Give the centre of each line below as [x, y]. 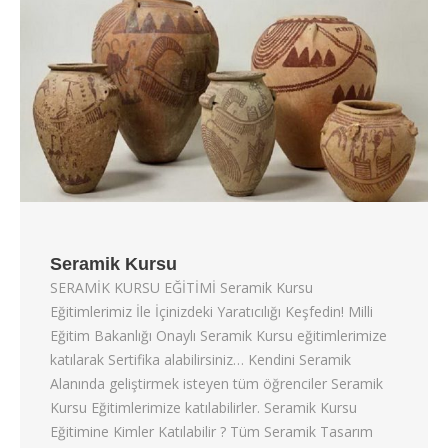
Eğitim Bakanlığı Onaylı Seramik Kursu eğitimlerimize [218, 335]
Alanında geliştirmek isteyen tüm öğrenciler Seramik [216, 383]
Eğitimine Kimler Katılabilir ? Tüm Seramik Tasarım [211, 431]
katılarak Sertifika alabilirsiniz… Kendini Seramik [200, 359]
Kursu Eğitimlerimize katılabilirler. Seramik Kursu [203, 407]
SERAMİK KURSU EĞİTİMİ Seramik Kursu [181, 287]
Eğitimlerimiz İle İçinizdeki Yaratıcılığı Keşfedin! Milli [211, 311]
